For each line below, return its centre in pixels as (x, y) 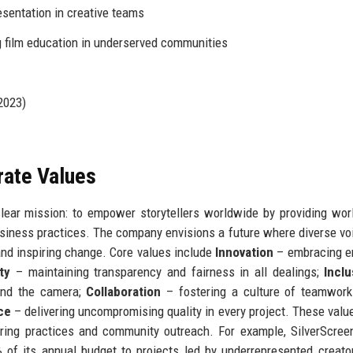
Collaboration (124, 291)
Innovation (245, 252)
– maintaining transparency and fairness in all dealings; (167, 271)
